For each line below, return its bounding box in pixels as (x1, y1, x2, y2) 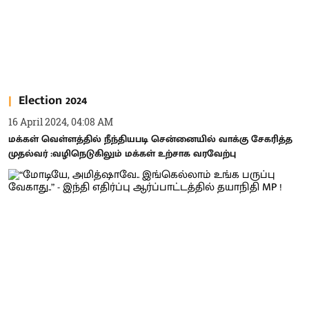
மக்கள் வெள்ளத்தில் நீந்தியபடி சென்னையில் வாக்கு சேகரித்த (8, 131, 292, 147)
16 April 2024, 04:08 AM (8, 115, 113, 128)
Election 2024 (19, 90, 87, 111)
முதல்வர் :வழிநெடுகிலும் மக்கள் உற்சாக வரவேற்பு (8, 146, 236, 161)
